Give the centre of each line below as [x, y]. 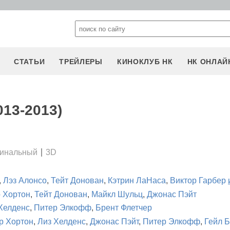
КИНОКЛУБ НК [145, 62]
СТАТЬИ [30, 62]
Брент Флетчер [124, 208]
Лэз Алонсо [25, 181]
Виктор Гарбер [198, 181]
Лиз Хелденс [62, 221]
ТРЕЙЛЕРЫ [81, 62]
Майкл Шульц [117, 194]
